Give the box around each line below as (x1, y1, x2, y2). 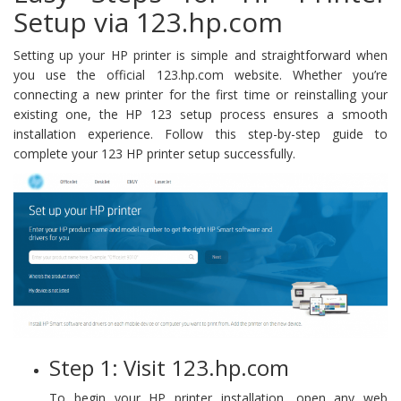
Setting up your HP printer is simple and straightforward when (13, 47, 388, 64)
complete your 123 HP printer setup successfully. (13, 145, 295, 163)
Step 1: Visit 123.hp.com (49, 353, 289, 383)
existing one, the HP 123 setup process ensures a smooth (13, 106, 388, 124)
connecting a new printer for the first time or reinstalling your (13, 86, 388, 104)
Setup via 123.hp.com (13, 4, 283, 41)
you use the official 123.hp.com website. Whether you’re (13, 66, 388, 84)
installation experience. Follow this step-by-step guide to (13, 125, 388, 143)
